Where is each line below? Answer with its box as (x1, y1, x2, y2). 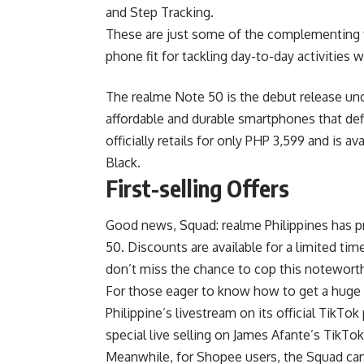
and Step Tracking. (106, 4, 214, 21)
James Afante (233, 326, 310, 343)
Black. (106, 154, 141, 171)
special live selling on (106, 326, 233, 343)
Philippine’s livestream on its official (106, 304, 318, 321)
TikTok (318, 304, 359, 321)
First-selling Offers (106, 174, 289, 203)
